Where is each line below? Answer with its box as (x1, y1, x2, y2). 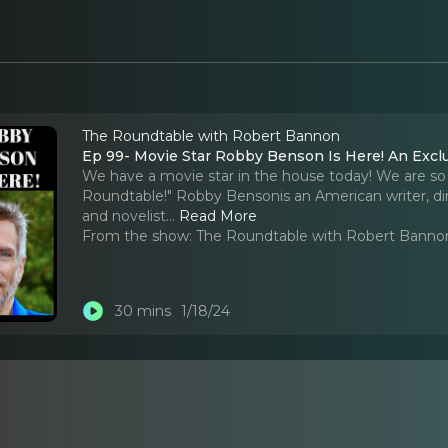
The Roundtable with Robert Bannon (82, 126, 341, 145)
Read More (179, 206, 258, 225)
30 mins (114, 302, 171, 321)
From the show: (82, 226, 193, 245)
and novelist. (82, 206, 170, 225)
